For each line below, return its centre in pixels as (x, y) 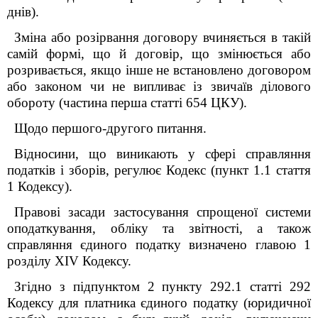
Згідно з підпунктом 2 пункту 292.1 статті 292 (163, 286)
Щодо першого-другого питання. (110, 128)
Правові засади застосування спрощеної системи (163, 212)
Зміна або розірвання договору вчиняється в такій (163, 37)
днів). (23, 12)
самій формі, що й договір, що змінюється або (159, 54)
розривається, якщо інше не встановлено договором (159, 70)
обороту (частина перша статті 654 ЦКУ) (125, 103)
